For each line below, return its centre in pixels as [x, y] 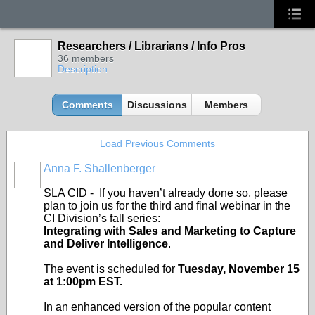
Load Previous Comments [157, 143]
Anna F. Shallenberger [99, 168]
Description [83, 69]
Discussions [157, 105]
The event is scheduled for [111, 269]
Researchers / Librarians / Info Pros [152, 46]
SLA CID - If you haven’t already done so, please [166, 193]
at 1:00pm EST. [84, 282]
